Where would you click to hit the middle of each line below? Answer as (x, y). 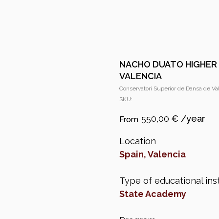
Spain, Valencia (153, 154)
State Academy (153, 194)
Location (138, 141)
